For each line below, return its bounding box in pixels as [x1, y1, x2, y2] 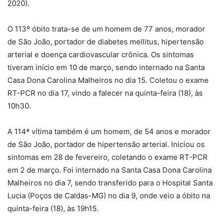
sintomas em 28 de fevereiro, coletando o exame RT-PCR [7, 152, 208, 162]
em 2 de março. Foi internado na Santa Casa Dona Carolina [7, 165, 212, 175]
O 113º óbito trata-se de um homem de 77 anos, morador [7, 24, 205, 34]
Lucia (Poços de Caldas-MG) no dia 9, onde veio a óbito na [7, 190, 210, 200]
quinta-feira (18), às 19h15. [7, 203, 99, 213]
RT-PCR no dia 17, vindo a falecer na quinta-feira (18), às [7, 88, 203, 98]
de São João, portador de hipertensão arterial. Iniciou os [7, 139, 205, 149]
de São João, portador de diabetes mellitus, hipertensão [7, 37, 204, 46]
